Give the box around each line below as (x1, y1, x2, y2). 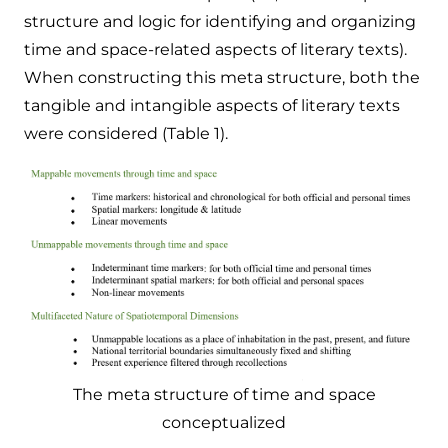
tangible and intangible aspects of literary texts (24, 95, 400, 115)
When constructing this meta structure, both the (24, 67, 420, 87)
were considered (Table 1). (24, 123, 228, 143)
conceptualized (162, 412, 286, 432)
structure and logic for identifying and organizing (24, 11, 416, 31)
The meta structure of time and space (72, 384, 376, 404)
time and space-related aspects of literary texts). (24, 39, 407, 59)
